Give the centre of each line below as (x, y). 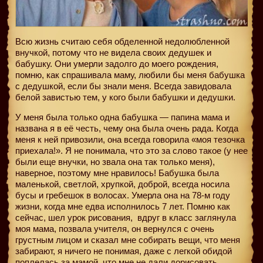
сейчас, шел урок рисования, (75, 217)
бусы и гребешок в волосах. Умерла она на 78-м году (123, 195)
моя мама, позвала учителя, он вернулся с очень (115, 228)
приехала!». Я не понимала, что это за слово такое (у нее (131, 150)
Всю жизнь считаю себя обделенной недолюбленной (122, 41)
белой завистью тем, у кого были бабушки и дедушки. (125, 97)
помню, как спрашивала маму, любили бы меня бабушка (130, 75)
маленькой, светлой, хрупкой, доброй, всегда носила (122, 184)
